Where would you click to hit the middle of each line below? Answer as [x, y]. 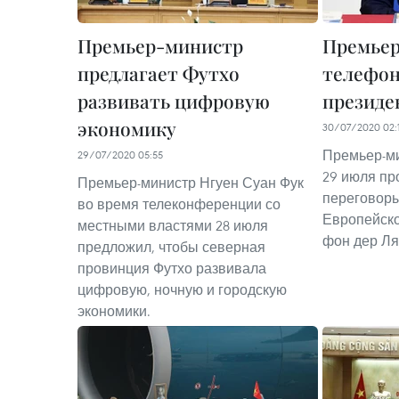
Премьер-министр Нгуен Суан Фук [191, 183]
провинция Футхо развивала [172, 268]
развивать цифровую [174, 101]
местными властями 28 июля [173, 225]
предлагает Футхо [159, 73]
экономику [127, 128]
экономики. [114, 311]
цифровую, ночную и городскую [182, 289]
